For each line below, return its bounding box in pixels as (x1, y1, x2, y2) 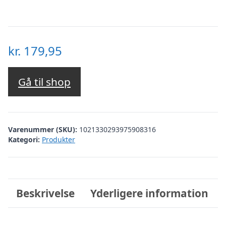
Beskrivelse (16, 186, 75, 200)
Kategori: (8, 134, 40, 144)
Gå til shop (18, 75, 71, 89)
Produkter (42, 134, 75, 144)
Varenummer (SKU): (8, 124, 79, 134)
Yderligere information (90, 186, 209, 200)
